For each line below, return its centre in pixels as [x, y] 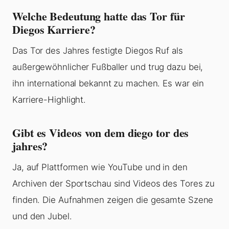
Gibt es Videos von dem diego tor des [101, 133]
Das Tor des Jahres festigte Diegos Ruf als [98, 51]
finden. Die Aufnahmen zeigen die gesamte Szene [113, 200]
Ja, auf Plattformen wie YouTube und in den [100, 167]
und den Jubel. [42, 216]
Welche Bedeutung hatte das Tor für [99, 16]
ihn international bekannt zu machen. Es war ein [108, 84]
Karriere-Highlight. [49, 100]
